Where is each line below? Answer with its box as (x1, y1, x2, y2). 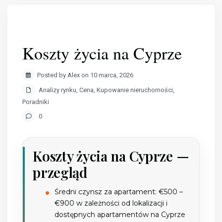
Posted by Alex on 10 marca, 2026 (37, 71, 134, 79)
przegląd (33, 163, 87, 182)
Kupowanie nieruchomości (97, 86, 173, 94)
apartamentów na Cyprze (97, 210, 186, 220)
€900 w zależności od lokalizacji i (55, 199, 168, 208)
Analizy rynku (39, 86, 77, 94)
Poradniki (22, 98, 50, 106)
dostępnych (55, 210, 98, 220)
